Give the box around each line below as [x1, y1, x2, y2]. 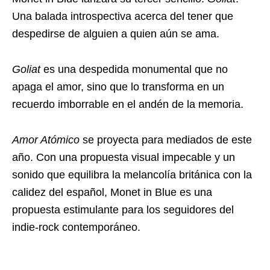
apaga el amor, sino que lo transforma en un [12, 80, 224, 93]
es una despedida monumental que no [43, 63, 228, 75]
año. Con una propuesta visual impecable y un [12, 151, 235, 163]
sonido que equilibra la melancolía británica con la [12, 168, 252, 181]
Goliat [12, 63, 43, 75]
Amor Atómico [12, 133, 80, 146]
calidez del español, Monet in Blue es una [12, 186, 212, 198]
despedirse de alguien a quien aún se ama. [12, 27, 219, 40]
